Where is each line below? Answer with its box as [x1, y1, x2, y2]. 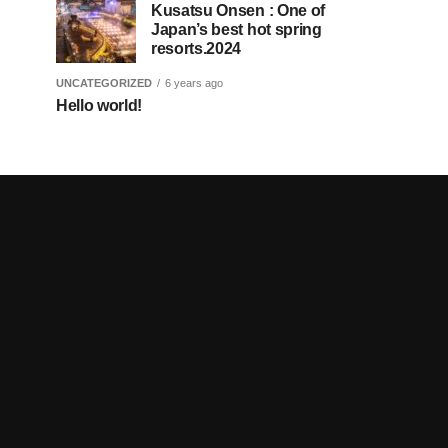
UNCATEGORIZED [56, 76, 152, 89]
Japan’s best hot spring [151, 20, 322, 38]
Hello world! [56, 96, 143, 114]
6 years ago [165, 76, 223, 89]
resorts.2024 [151, 39, 242, 57]
